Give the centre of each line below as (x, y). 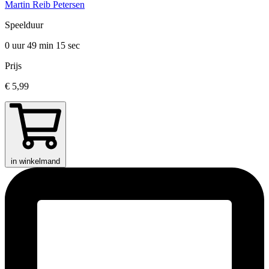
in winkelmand (35, 162)
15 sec (68, 46)
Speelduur (24, 25)
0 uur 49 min (30, 46)
